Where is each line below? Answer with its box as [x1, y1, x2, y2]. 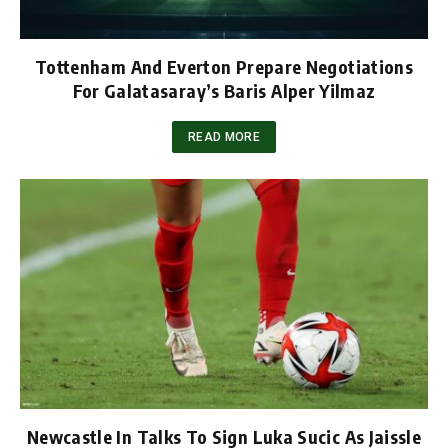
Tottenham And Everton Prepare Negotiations [34, 55, 414, 79]
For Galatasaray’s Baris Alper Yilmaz [72, 79, 376, 103]
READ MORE [187, 130, 261, 145]
